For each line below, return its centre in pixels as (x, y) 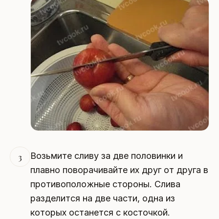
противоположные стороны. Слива (105, 184)
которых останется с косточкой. (100, 213)
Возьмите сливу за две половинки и (106, 156)
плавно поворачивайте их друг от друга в (119, 170)
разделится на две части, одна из (102, 198)
